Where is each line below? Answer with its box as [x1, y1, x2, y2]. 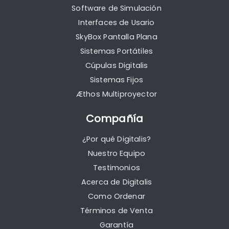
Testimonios [93, 163, 140, 173]
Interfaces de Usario [78, 17, 155, 28]
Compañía [85, 111, 144, 126]
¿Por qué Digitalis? [82, 134, 151, 145]
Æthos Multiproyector [76, 89, 157, 100]
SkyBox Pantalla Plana [76, 32, 157, 42]
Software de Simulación [72, 3, 162, 14]
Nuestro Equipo [87, 148, 146, 159]
